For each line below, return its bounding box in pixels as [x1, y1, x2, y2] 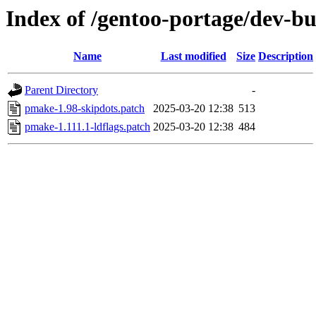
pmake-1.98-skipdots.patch [25, 102, 145, 115]
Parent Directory [25, 84, 98, 97]
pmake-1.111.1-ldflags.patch [25, 121, 150, 133]
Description [258, 50, 313, 63]
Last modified [160, 50, 226, 63]
